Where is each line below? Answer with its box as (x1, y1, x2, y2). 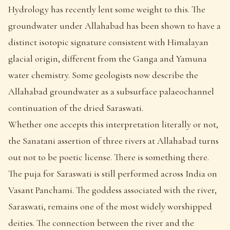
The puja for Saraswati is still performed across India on (8, 167, 217, 179)
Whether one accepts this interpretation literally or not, (8, 118, 218, 130)
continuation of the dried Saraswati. (8, 102, 143, 113)
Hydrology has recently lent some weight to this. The (8, 3, 205, 15)
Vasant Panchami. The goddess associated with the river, (8, 184, 217, 196)
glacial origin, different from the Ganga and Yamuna (8, 52, 207, 64)
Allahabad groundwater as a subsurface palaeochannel (8, 85, 214, 97)
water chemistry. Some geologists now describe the (8, 69, 198, 81)
